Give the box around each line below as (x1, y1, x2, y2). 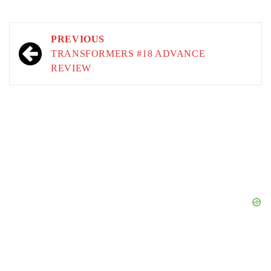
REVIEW (51, 63, 91, 73)
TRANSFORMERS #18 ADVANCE (51, 48, 206, 59)
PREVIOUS (51, 34, 105, 44)
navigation (15, 48, 91, 68)
